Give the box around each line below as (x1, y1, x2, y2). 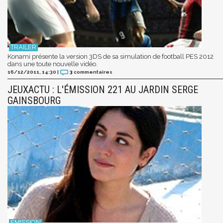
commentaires (74, 69, 112, 75)
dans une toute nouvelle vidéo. (7, 60, 98, 68)
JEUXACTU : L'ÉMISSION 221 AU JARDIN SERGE (7, 84, 198, 96)
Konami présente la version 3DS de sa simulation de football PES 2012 (7, 53, 214, 61)
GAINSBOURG (7, 95, 61, 107)
